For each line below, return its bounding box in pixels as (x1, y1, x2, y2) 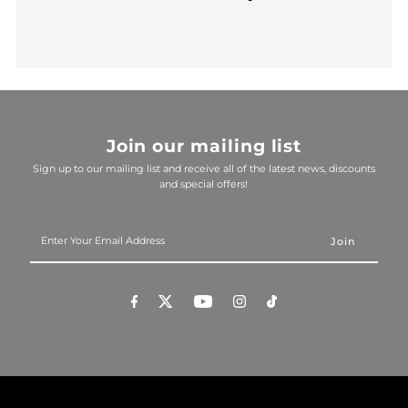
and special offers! (159, 177, 249, 190)
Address (29, 265, 74, 279)
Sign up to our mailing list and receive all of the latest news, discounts (32, 161, 375, 175)
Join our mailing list (106, 135, 302, 157)
